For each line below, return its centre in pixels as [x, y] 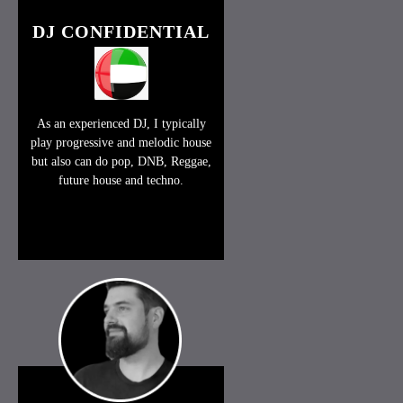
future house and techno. [121, 181]
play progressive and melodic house [121, 143]
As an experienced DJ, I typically [121, 124]
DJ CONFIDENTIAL [121, 31]
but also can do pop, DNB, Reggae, [121, 162]
